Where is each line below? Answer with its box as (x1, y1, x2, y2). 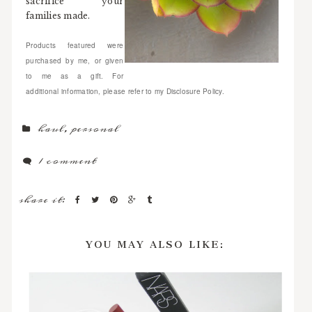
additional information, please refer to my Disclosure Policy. (26, 86, 227, 96)
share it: (19, 190, 69, 209)
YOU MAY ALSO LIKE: (85, 228, 224, 254)
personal (71, 119, 120, 138)
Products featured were (26, 40, 124, 50)
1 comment (38, 151, 97, 170)
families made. (26, 10, 91, 21)
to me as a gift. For (26, 70, 124, 81)
